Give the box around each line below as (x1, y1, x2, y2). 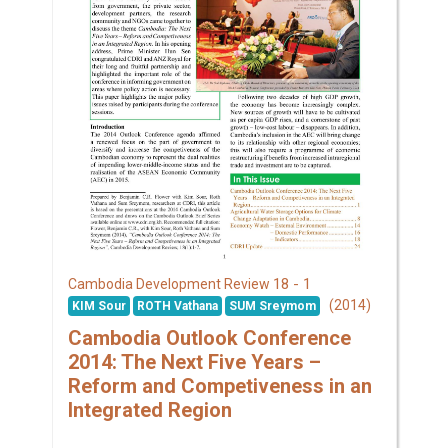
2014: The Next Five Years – (67, 350, 321, 375)
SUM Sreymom (228, 299, 316, 314)
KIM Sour (71, 299, 126, 314)
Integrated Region (67, 398, 232, 423)
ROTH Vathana (136, 299, 218, 314)
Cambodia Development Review (67, 276, 273, 293)
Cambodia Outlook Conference (67, 326, 351, 351)
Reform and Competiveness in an (67, 374, 372, 399)
